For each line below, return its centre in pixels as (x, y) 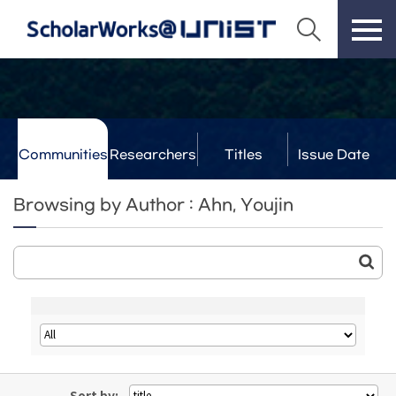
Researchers (153, 155)
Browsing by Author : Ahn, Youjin (153, 206)
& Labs (153, 187)
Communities (63, 155)
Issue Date (333, 155)
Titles (243, 155)
